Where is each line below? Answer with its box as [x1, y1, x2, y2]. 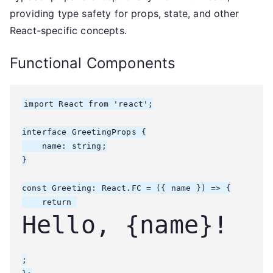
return [22, 197, 77, 207]
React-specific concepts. [10, 24, 127, 37]
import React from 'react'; [24, 99, 154, 108]
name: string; [22, 141, 107, 151]
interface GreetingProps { [22, 127, 146, 136]
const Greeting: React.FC [22, 183, 141, 193]
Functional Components [10, 54, 176, 72]
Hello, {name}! [22, 211, 229, 239]
